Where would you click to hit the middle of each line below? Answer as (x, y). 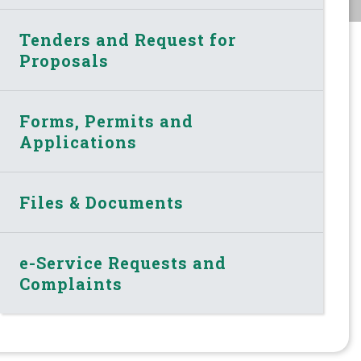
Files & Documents (102, 202)
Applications (79, 141)
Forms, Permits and (107, 120)
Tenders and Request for (128, 39)
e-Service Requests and (123, 262)
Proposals (64, 60)
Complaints (71, 283)
